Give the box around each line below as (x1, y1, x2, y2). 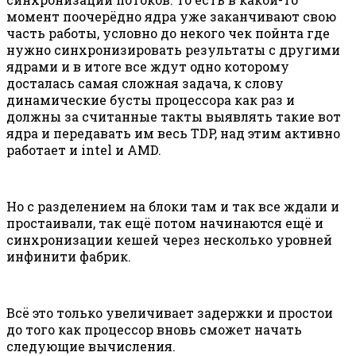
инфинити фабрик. (6, 247, 131, 265)
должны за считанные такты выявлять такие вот (6, 107, 341, 125)
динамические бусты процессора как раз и (6, 91, 295, 108)
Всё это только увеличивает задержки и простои (6, 304, 333, 321)
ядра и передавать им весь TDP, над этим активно (6, 124, 340, 141)
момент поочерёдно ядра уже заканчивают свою (6, 7, 336, 25)
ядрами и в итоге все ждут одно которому (6, 57, 289, 75)
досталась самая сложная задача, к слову (6, 74, 284, 91)
